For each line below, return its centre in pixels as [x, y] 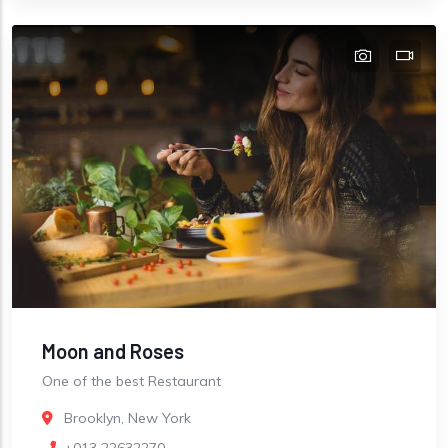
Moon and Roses [113, 351]
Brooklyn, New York [127, 418]
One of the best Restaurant [131, 381]
